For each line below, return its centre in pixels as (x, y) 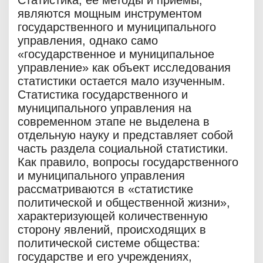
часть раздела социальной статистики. (123, 149)
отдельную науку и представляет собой (125, 135)
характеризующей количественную (113, 216)
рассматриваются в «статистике (105, 189)
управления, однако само (88, 41)
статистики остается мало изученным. (122, 81)
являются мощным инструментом (110, 14)
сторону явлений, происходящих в (112, 230)
